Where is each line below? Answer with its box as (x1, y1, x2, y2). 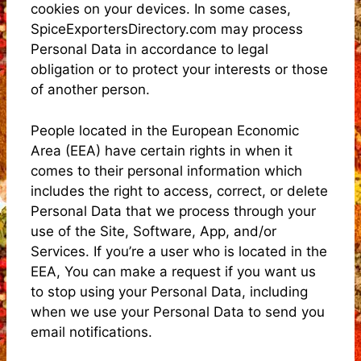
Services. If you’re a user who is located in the (31, 243, 327, 259)
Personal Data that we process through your (31, 202, 316, 219)
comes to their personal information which (31, 162, 302, 179)
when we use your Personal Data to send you (31, 303, 325, 320)
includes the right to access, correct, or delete (31, 182, 328, 199)
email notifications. (31, 323, 152, 340)
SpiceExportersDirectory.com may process (31, 21, 303, 37)
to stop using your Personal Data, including (31, 283, 308, 300)
